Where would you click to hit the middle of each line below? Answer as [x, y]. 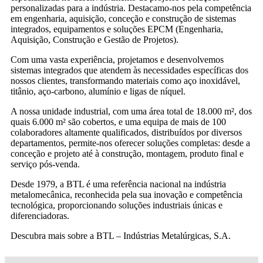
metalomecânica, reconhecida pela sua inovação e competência [127, 194]
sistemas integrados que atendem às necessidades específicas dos [129, 70]
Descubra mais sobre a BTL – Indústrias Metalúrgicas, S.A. [121, 235]
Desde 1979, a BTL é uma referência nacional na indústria [118, 184]
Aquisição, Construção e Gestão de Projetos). [95, 39]
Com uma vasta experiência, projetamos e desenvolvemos [117, 59]
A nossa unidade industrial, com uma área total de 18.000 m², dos [131, 111]
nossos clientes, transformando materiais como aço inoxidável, [125, 80]
